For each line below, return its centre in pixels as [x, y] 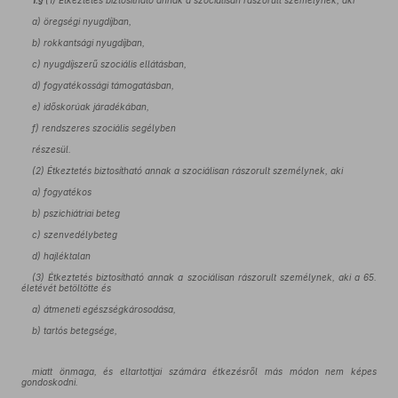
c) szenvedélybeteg [75, 235]
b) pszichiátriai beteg [76, 213]
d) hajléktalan [61, 256]
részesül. [52, 149]
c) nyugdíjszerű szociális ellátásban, [109, 64]
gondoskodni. [50, 382]
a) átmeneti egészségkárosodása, [104, 309]
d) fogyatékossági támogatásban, [103, 85]
